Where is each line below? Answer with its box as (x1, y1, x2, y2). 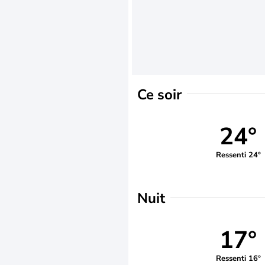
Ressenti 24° (215, 149, 261, 160)
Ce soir (137, 85, 182, 104)
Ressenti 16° (215, 253, 261, 264)
